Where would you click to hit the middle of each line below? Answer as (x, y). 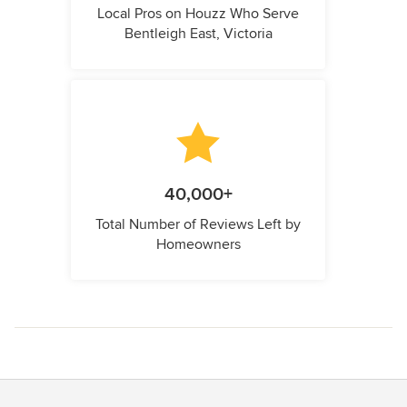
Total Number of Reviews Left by (198, 224)
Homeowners (198, 244)
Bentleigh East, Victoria (198, 33)
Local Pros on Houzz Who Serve (198, 13)
